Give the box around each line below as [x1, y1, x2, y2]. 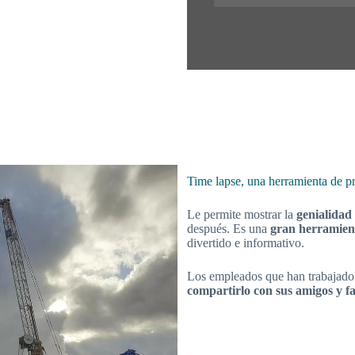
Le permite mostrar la [187, 208, 293, 222]
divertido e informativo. [187, 236, 304, 250]
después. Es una [187, 222, 270, 236]
